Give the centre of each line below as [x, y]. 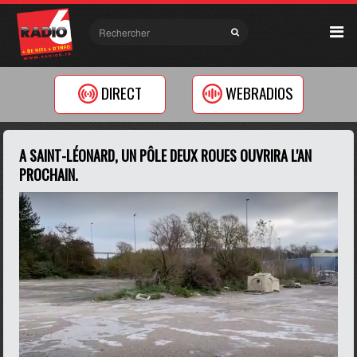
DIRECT [121, 93]
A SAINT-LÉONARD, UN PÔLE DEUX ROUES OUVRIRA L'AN [166, 155]
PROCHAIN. [49, 175]
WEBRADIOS [259, 93]
